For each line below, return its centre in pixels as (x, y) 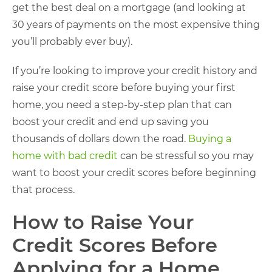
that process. (43, 190)
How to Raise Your (103, 222)
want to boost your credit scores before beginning (134, 173)
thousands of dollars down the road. (100, 139)
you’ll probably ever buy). (72, 42)
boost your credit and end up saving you (110, 122)
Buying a (210, 139)
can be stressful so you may (186, 156)
